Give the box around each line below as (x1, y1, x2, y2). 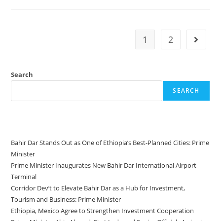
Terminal (11, 172, 37, 182)
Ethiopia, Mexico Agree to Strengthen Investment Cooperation (11, 206, 194, 216)
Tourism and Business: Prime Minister (11, 195, 121, 204)
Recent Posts (11, 119, 55, 129)
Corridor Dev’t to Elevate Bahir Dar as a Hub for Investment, (11, 184, 185, 193)
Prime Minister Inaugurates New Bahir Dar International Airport (11, 161, 197, 170)
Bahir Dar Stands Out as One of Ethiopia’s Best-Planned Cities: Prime (11, 138, 210, 147)
